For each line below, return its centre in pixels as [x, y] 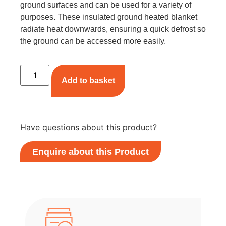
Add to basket [89, 81]
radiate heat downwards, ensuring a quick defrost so [113, 29]
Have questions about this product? [89, 127]
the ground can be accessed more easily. [93, 41]
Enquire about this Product [91, 152]
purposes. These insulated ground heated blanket [109, 17]
